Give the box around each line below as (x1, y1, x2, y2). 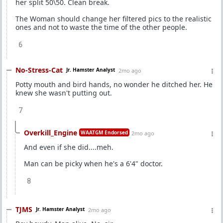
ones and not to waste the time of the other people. (15, 22, 187, 32)
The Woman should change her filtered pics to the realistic (15, 14, 212, 23)
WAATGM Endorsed (81, 129, 128, 136)
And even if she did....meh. (24, 142, 113, 152)
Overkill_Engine (24, 128, 77, 137)
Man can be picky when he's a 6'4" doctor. (24, 159, 163, 168)
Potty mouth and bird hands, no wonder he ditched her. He (15, 80, 213, 89)
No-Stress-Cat (15, 65, 63, 75)
